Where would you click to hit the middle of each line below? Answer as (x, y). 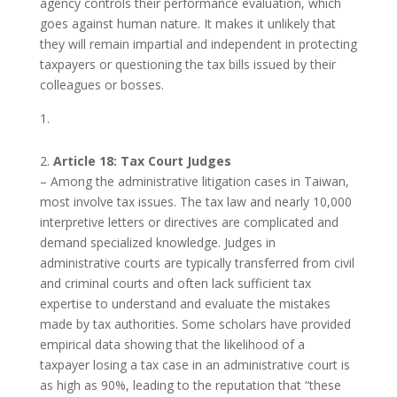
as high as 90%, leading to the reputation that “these (190, 385)
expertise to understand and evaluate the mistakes (185, 303)
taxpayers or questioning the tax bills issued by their (187, 64)
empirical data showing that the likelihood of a (172, 344)
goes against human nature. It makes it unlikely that (187, 23)
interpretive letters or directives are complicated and (189, 222)
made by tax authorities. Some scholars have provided (195, 323)
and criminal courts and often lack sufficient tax (175, 283)
